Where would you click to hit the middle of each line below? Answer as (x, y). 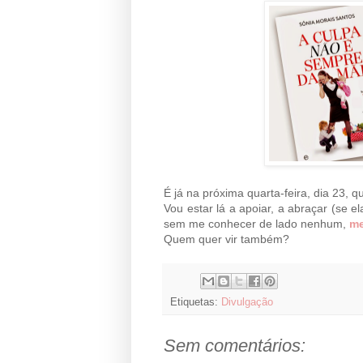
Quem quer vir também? (226, 239)
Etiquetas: (196, 302)
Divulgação (247, 302)
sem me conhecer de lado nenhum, (256, 224)
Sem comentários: (235, 345)
